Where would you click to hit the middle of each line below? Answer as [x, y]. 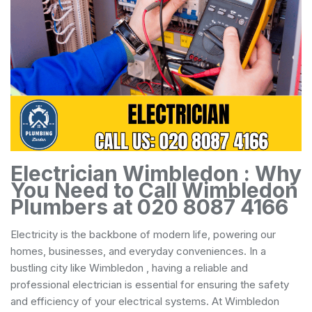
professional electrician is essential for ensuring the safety [150, 284]
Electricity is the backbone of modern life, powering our [143, 234]
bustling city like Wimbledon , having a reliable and [129, 267]
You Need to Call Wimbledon [154, 190]
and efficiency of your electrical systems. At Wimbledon [145, 301]
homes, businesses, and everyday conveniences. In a [138, 251]
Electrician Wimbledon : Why [156, 173]
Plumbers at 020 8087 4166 [149, 206]
